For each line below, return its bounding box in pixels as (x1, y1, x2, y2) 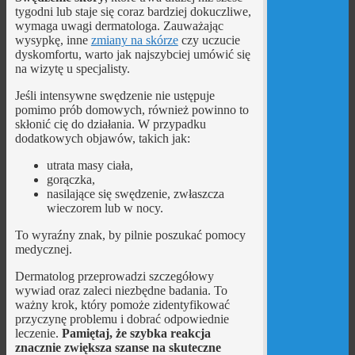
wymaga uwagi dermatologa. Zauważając (14, 19, 223, 33)
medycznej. (14, 242, 72, 257)
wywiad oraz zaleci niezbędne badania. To (14, 284, 227, 298)
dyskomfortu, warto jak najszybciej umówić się (14, 48, 250, 62)
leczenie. (14, 326, 62, 341)
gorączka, (46, 173, 95, 187)
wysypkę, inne (14, 33, 91, 48)
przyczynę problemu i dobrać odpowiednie (14, 312, 229, 326)
